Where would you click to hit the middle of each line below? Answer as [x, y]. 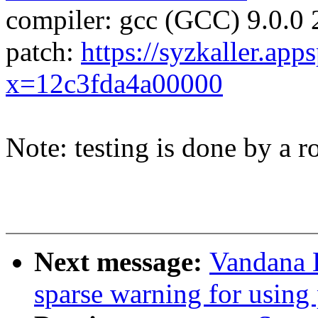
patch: [43, 52]
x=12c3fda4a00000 [114, 84]
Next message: [122, 262]
